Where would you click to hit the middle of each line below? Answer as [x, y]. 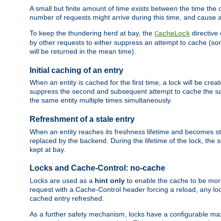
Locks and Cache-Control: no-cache [97, 168]
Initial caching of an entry [76, 71]
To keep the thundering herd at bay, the [92, 33]
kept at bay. [48, 149]
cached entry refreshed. [67, 198]
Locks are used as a [62, 180]
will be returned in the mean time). [83, 52]
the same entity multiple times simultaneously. [101, 100]
